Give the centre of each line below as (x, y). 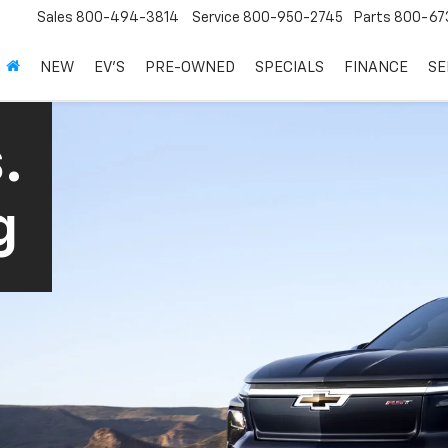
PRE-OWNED (190, 68)
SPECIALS (289, 68)
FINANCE (376, 68)
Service (216, 18)
